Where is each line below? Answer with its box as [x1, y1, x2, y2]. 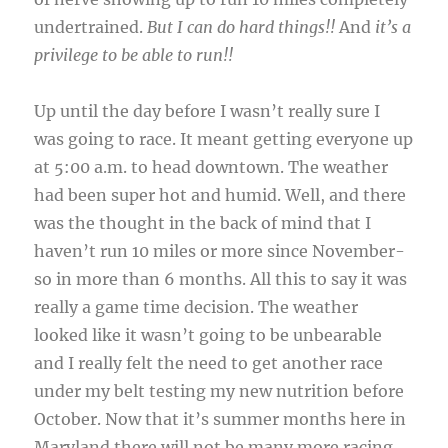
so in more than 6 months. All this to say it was [34, 269, 408, 290]
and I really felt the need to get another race [34, 353, 384, 374]
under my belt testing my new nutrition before [34, 381, 405, 402]
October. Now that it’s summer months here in [34, 409, 407, 430]
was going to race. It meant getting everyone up [34, 129, 414, 150]
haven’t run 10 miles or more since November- [34, 241, 406, 262]
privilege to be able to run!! [34, 45, 234, 66]
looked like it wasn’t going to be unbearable [34, 325, 383, 346]
